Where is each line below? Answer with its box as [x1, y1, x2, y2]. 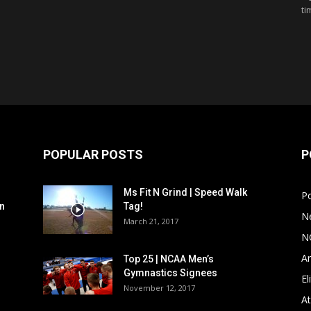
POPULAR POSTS [43, 147, 143, 162]
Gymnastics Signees [124, 267, 217, 278]
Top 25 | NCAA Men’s [124, 253, 214, 264]
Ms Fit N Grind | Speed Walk [124, 187, 247, 198]
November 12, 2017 [124, 283, 195, 293]
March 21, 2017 [124, 216, 178, 226]
